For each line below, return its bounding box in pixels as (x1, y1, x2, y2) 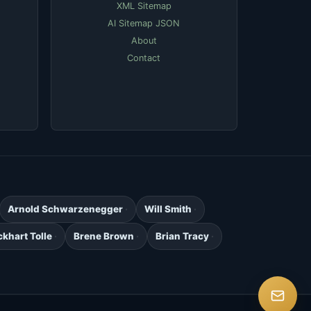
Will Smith (144, 203, 192, 215)
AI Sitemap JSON (108, 18, 180, 29)
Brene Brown (74, 230, 134, 242)
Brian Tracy (155, 230, 209, 242)
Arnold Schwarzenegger (7, 203, 123, 215)
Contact (127, 53, 161, 64)
